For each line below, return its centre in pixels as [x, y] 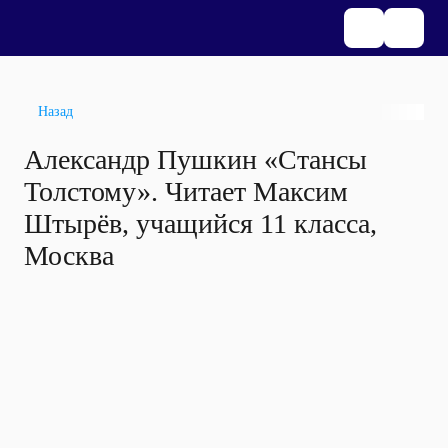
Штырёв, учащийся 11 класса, [200, 223]
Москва [69, 255]
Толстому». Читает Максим [186, 191]
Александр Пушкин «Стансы [195, 159]
